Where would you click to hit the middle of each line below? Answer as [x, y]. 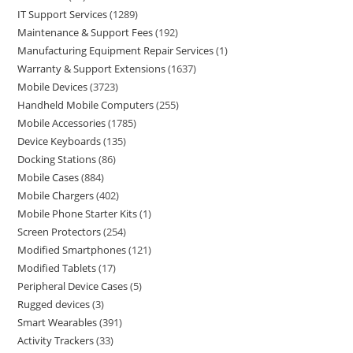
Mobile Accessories [62, 123]
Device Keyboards [59, 141]
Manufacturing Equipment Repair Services [116, 50]
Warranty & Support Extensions [92, 69]
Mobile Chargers [56, 195]
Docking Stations [57, 159]
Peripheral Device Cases [73, 286]
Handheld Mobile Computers [86, 105]
